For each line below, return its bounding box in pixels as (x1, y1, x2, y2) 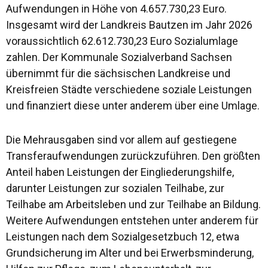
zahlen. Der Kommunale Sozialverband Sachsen (6, 50, 232, 63)
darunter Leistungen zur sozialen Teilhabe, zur (6, 181, 224, 194)
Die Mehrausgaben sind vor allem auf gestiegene (6, 133, 237, 146)
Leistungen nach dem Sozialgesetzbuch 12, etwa (6, 230, 239, 243)
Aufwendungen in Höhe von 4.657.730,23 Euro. (6, 2, 227, 15)
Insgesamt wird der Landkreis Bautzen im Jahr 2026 (6, 18, 252, 31)
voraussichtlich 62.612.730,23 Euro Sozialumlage (6, 34, 238, 47)
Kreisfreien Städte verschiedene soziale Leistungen (6, 83, 252, 96)
